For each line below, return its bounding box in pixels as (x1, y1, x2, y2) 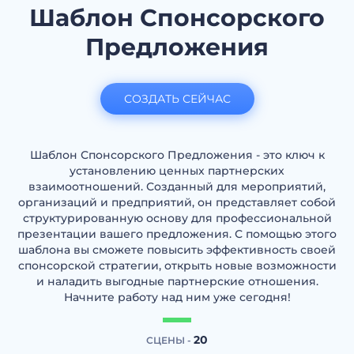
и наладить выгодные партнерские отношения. (36, 274, 318, 288)
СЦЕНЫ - (146, 334, 194, 346)
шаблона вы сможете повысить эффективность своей (18, 243, 336, 257)
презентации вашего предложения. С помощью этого (17, 227, 337, 241)
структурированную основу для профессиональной (22, 211, 332, 225)
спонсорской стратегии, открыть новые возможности (17, 258, 337, 273)
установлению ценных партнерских (70, 164, 284, 178)
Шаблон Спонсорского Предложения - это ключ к (29, 148, 325, 162)
